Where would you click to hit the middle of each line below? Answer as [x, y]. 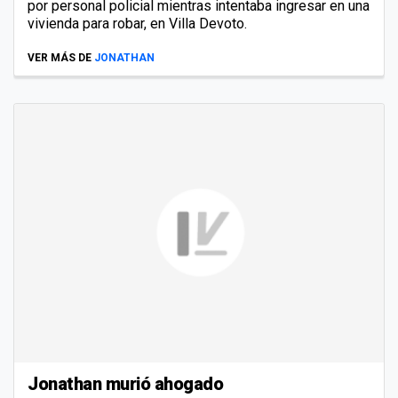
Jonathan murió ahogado [125, 383]
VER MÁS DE [60, 57]
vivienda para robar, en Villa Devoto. [137, 23]
